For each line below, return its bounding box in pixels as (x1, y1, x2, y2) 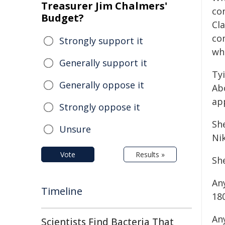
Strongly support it (59, 35, 143, 47)
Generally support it (59, 57, 147, 69)
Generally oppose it (59, 79, 144, 91)
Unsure (59, 123, 91, 135)
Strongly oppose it (59, 101, 140, 113)
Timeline (41, 184, 82, 198)
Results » (136, 150, 165, 159)
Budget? (41, 11, 84, 25)
